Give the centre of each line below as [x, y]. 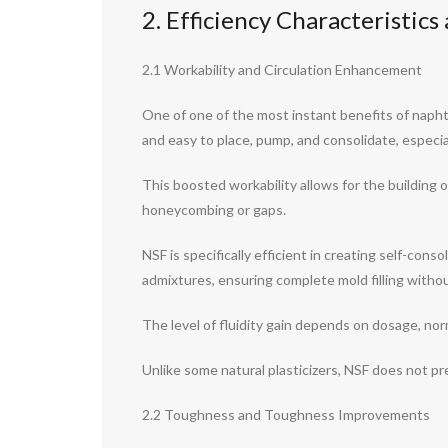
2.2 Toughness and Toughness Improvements [286, 415]
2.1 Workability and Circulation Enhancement [282, 70]
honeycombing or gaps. [214, 210]
